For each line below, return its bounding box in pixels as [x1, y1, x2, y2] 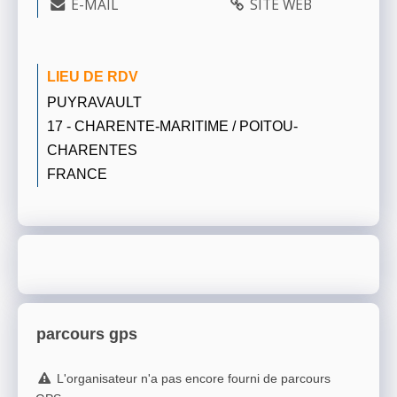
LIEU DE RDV [47, 67, 138, 84]
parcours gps [36, 325, 137, 344]
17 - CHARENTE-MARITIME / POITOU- [47, 117, 298, 134]
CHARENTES [47, 141, 137, 158]
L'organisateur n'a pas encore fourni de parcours [56, 371, 331, 386]
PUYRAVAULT [47, 93, 142, 110]
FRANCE [47, 165, 107, 182]
